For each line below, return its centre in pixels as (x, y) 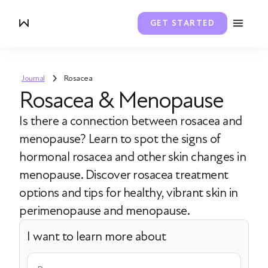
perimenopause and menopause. (104, 211)
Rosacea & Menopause (121, 100)
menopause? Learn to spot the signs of (120, 139)
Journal (33, 78)
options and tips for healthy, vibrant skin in (129, 193)
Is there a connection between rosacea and (131, 121)
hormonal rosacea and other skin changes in (133, 157)
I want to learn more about (96, 236)
